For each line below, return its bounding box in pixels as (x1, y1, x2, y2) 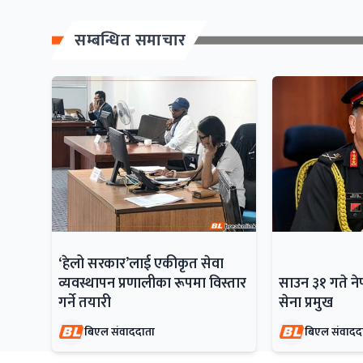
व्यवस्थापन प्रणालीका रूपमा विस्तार (58, 271, 246, 296)
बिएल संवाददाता (84, 322, 155, 341)
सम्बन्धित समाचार (75, 26, 186, 54)
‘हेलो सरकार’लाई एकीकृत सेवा (58, 251, 224, 276)
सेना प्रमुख (279, 290, 334, 315)
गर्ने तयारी (58, 290, 111, 315)
